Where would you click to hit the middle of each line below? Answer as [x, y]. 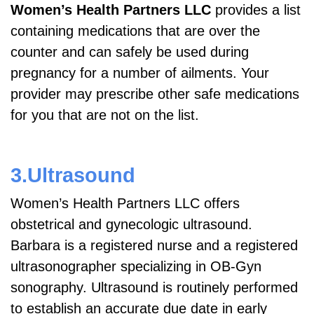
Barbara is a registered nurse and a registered [154, 245]
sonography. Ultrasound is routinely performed [154, 287]
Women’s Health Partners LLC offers [125, 203]
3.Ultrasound [73, 175]
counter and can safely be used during [130, 52]
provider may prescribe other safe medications [155, 94]
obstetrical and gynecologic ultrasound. [131, 224]
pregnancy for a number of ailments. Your [140, 73]
